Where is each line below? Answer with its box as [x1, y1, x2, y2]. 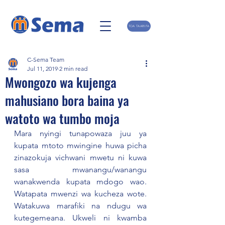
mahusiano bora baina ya [5, 90, 129, 110]
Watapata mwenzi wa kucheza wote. [14, 189, 147, 198]
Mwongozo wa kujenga [5, 72, 117, 92]
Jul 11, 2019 [27, 65, 58, 72]
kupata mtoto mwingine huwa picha [14, 141, 147, 150]
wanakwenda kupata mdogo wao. [14, 177, 147, 186]
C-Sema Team [27, 56, 64, 63]
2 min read [59, 65, 87, 72]
